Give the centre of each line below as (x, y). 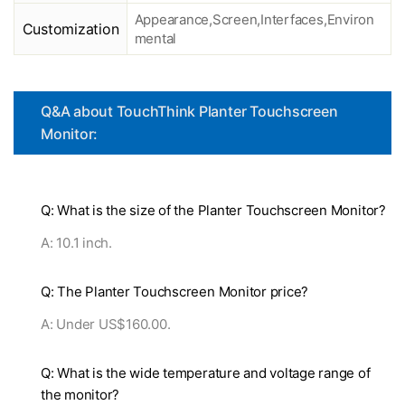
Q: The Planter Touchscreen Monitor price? (175, 292)
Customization (71, 29)
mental (155, 39)
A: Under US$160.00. (106, 325)
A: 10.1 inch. (76, 243)
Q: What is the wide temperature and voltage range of (206, 373)
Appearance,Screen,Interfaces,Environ (254, 20)
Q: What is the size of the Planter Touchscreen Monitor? (213, 211)
